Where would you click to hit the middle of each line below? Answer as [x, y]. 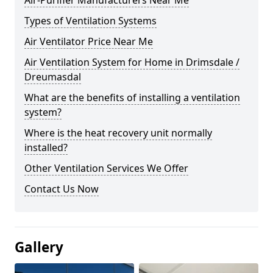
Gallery [39, 247]
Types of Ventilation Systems [90, 21]
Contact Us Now [62, 189]
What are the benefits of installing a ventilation [132, 98]
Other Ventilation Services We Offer [106, 168]
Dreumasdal [53, 77]
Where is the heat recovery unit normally [118, 133]
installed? [46, 148]
